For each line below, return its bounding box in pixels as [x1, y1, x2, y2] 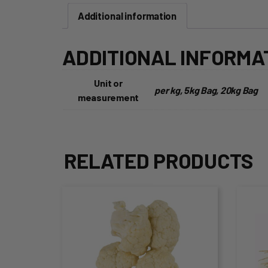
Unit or [94, 77, 123, 89]
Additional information [78, 10, 177, 22]
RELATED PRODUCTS [64, 147, 254, 173]
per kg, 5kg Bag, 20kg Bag [154, 84, 258, 96]
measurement [77, 91, 139, 103]
